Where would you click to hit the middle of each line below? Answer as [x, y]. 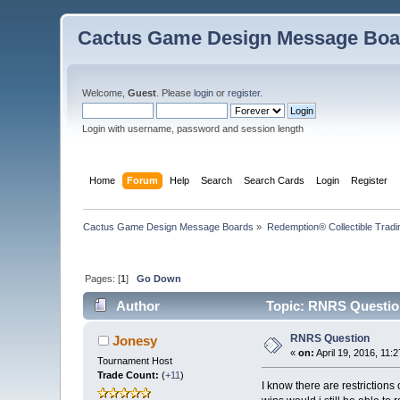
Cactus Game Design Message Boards [169, 226]
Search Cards [274, 180]
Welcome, [105, 93]
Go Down [159, 278]
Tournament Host [135, 361]
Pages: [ [103, 278]
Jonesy [134, 341]
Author [137, 306]
